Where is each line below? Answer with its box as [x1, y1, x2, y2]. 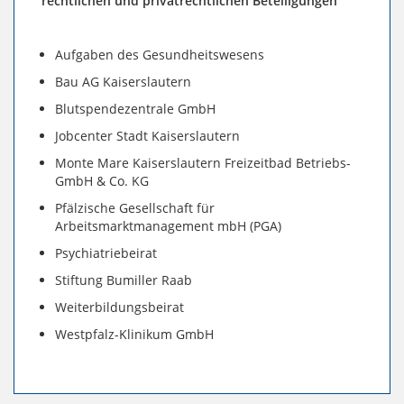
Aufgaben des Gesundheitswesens [55, 46, 264, 64]
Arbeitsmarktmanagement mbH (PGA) [55, 217, 281, 235]
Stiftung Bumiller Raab [55, 271, 192, 289]
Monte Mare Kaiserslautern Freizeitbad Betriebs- [55, 154, 351, 172]
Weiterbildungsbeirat [55, 298, 184, 317]
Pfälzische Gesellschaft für [55, 199, 215, 217]
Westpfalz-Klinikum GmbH [55, 326, 214, 344]
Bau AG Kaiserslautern [55, 73, 191, 91]
